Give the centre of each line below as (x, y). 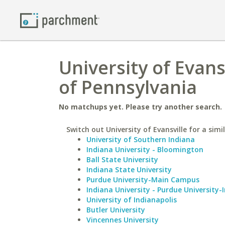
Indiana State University (129, 170)
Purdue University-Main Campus (143, 180)
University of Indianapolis (132, 200)
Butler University (116, 210)
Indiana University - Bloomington (145, 149)
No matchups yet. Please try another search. (140, 107)
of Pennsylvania (128, 87)
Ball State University (122, 159)
